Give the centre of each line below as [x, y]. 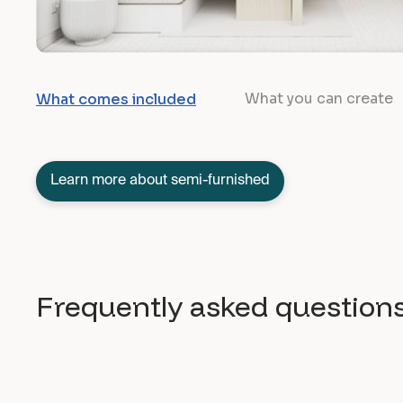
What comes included [116, 99]
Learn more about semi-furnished [160, 181]
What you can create [319, 98]
